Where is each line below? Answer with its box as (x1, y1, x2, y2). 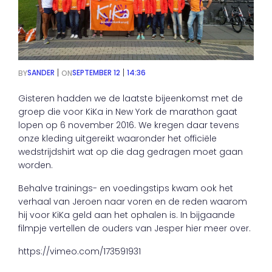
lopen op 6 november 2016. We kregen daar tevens (18, 119, 239, 131)
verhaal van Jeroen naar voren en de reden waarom (18, 195, 247, 208)
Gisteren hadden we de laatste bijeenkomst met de (18, 92, 243, 104)
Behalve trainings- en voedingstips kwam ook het (18, 182, 233, 194)
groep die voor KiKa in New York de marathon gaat (18, 106, 237, 118)
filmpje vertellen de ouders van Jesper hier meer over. (18, 222, 251, 234)
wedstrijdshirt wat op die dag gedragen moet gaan (18, 146, 243, 158)
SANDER (27, 67, 55, 78)
